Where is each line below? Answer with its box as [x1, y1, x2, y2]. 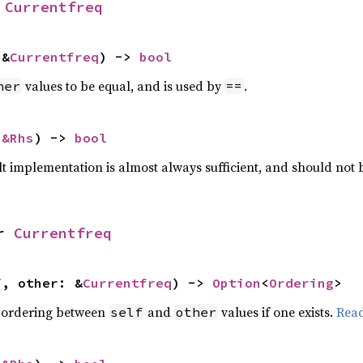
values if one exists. [217, 303, 336, 321]
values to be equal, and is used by [21, 77, 224, 95]
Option [211, 275, 261, 291]
